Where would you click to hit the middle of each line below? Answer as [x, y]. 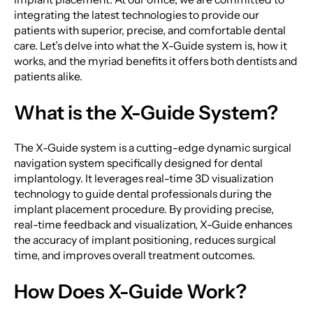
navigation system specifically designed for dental [138, 163]
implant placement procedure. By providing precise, [144, 210]
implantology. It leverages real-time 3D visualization [143, 179]
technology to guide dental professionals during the [143, 194]
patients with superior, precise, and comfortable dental [150, 31]
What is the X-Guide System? [146, 112]
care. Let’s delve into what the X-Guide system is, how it [150, 46]
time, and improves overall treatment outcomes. [134, 256]
